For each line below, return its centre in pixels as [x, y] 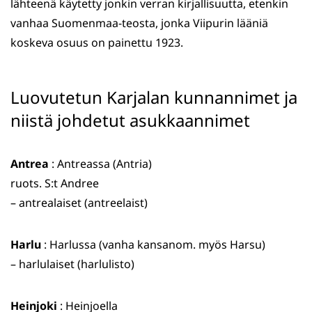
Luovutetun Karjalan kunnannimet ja [154, 97]
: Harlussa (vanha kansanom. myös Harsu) [153, 245]
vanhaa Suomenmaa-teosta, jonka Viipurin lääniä [139, 23]
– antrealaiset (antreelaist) [79, 203]
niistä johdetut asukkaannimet [130, 120]
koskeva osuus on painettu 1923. [97, 43]
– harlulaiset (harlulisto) [72, 264]
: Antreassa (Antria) [100, 164]
